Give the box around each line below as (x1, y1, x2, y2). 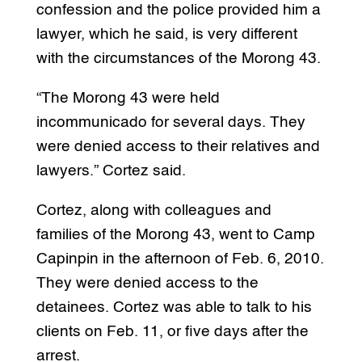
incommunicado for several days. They (36, 114, 305, 130)
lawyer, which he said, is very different (36, 26, 297, 42)
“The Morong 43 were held (36, 90, 220, 106)
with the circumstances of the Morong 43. (36, 50, 321, 66)
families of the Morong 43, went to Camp (36, 226, 315, 242)
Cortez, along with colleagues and (36, 202, 271, 218)
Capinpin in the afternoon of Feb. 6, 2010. (36, 250, 324, 267)
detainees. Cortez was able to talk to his (36, 299, 312, 315)
